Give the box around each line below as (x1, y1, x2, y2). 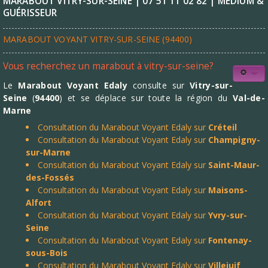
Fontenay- (208, 234, 252, 246)
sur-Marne (26, 147, 71, 158)
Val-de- (233, 92, 266, 103)
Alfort (26, 197, 51, 208)
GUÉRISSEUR (3, 7, 57, 19)
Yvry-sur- (208, 209, 247, 221)
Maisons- (208, 184, 248, 196)
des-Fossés (26, 172, 74, 183)
